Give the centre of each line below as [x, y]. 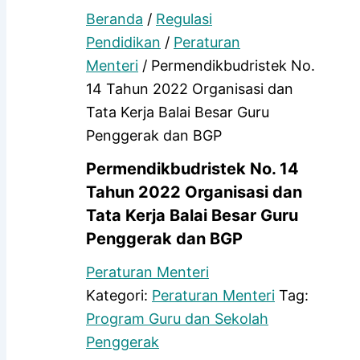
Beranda [115, 19]
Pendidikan [123, 43]
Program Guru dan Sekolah [177, 319]
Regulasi [184, 19]
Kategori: [119, 296]
